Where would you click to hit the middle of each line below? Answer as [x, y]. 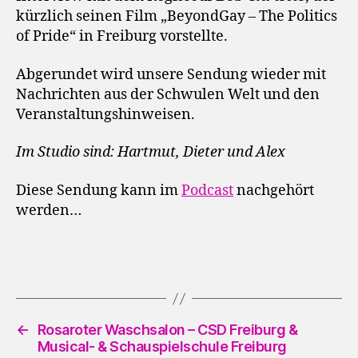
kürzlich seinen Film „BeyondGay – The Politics [177, 17]
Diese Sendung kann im [99, 190]
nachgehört [274, 190]
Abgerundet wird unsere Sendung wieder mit [171, 74]
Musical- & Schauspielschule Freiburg [162, 347]
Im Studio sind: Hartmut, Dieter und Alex [151, 153]
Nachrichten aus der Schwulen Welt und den [168, 94]
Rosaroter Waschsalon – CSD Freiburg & [167, 330]
